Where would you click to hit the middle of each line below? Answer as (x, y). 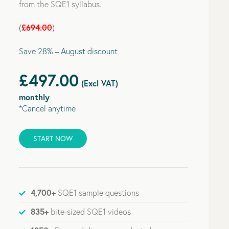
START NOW (53, 138)
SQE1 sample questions (98, 192)
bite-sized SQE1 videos (90, 211)
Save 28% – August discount (68, 51)
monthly (35, 97)
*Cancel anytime (48, 108)
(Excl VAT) (99, 83)
